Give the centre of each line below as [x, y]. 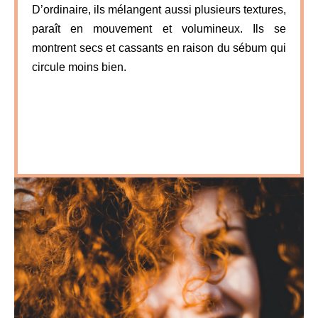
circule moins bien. [79, 67]
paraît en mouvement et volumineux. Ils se [159, 28]
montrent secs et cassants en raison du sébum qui [159, 48]
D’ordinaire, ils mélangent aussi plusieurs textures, [159, 9]
